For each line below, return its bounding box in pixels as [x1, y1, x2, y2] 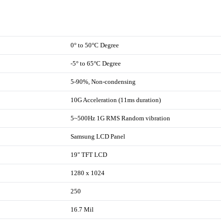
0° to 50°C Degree [71, 41, 119, 49]
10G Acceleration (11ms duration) [71, 96, 161, 104]
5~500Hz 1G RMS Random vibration [71, 114, 171, 122]
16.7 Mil [71, 205, 94, 213]
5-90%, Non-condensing [71, 77, 136, 85]
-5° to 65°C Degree [71, 59, 121, 67]
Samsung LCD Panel [71, 132, 126, 140]
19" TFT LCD [71, 150, 108, 158]
